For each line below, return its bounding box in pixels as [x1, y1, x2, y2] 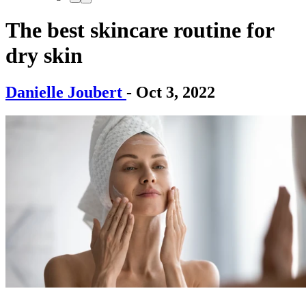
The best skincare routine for [5, 18, 274, 43]
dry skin [5, 43, 83, 68]
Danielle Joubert [5, 83, 126, 101]
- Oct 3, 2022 [126, 83, 215, 101]
